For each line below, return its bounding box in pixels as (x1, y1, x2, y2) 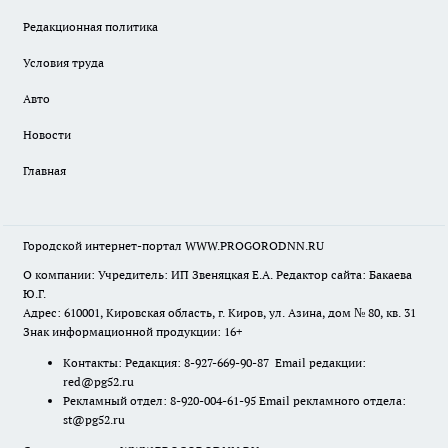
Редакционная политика (23, 19, 158, 35)
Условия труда (23, 55, 104, 71)
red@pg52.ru (63, 374, 134, 390)
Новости (23, 127, 71, 143)
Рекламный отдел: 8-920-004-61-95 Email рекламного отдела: (63, 393, 406, 409)
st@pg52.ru (63, 412, 125, 428)
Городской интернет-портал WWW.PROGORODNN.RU (23, 238, 324, 254)
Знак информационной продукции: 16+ (23, 324, 242, 340)
